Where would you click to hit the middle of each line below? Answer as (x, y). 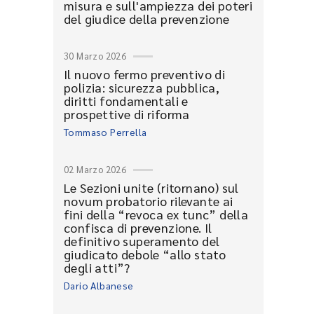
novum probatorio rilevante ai (149, 201)
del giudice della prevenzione (147, 19)
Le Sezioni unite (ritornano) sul (151, 187)
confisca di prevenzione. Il (138, 227)
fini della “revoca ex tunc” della (156, 214)
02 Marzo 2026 (95, 169)
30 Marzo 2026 (95, 56)
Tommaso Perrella (105, 132)
